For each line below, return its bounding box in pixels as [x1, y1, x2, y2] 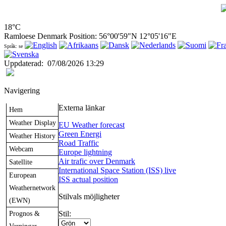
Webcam [9, 145, 33, 153]
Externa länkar [59, 103, 105, 112]
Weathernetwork [9, 184, 55, 192]
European [9, 171, 36, 180]
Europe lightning [59, 148, 112, 157]
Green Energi [59, 130, 101, 139]
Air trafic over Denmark [59, 157, 135, 166]
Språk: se [4, 43, 23, 49]
